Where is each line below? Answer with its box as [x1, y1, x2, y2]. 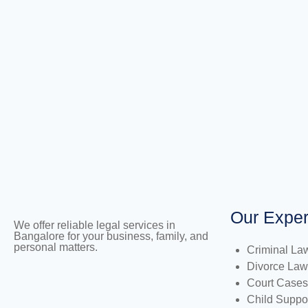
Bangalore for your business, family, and [14, 230, 208, 242]
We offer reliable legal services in [14, 219, 175, 231]
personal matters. [14, 241, 98, 253]
